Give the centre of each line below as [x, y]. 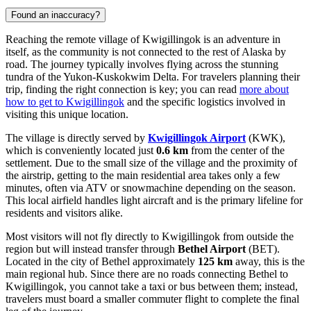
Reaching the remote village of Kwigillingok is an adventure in [143, 39]
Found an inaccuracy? [56, 15]
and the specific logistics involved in [205, 101]
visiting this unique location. [67, 114]
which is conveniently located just [81, 150]
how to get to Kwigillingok [65, 101]
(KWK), [266, 137]
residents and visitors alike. [64, 212]
